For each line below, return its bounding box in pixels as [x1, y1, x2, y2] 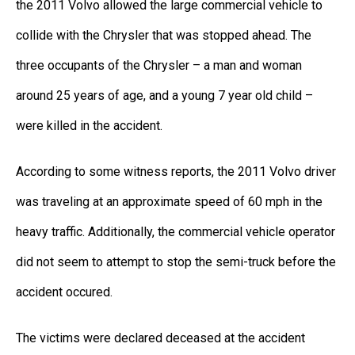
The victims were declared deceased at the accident [16, 330, 305, 345]
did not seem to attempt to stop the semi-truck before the [16, 254, 336, 269]
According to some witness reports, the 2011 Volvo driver [16, 163, 336, 179]
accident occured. [16, 284, 113, 300]
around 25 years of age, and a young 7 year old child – [16, 87, 313, 103]
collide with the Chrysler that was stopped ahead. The [16, 27, 311, 43]
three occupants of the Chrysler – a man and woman [16, 57, 302, 73]
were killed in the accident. [16, 117, 162, 133]
